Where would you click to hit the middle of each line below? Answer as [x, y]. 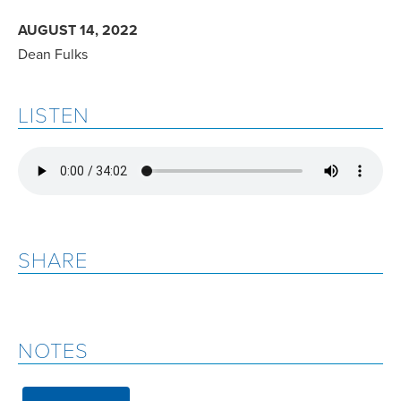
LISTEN [54, 114]
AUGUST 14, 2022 [78, 30]
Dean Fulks [53, 54]
